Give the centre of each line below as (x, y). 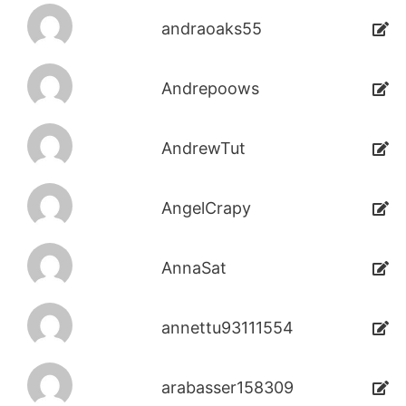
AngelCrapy (206, 208)
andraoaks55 (211, 29)
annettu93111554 (227, 328)
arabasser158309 (227, 388)
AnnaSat (193, 268)
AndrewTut (203, 149)
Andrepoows (210, 89)
